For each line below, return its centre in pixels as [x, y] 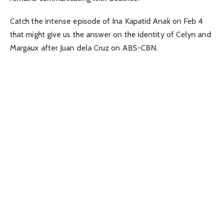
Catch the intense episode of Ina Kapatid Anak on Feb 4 [107, 21]
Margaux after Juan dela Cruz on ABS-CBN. [84, 48]
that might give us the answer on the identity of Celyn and [111, 35]
